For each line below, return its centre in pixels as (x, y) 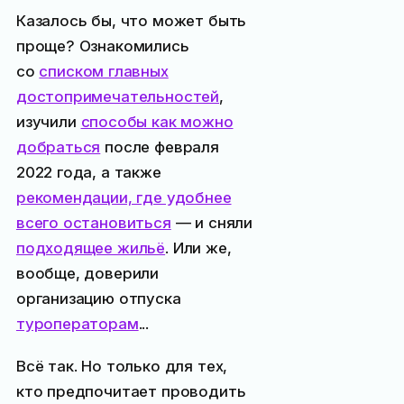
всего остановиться (93, 223)
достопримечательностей (118, 97)
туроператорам (77, 324)
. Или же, (198, 248)
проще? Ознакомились (102, 46)
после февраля (160, 147)
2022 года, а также (88, 173)
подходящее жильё (91, 248)
